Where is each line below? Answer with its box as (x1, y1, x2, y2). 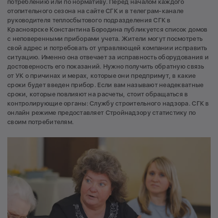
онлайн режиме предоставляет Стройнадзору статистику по (7, 109, 196, 117)
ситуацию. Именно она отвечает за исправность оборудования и (7, 54, 209, 61)
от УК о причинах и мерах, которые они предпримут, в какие (7, 72, 196, 80)
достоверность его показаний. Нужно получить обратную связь (7, 63, 204, 71)
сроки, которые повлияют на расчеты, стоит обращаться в (7, 91, 188, 98)
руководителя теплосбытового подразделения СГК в (7, 17, 171, 24)
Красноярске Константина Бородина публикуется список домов (7, 26, 208, 34)
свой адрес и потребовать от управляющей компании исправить (7, 44, 207, 52)
